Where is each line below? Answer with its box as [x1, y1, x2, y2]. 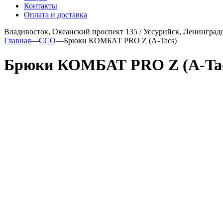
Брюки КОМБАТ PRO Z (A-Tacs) [64, 36, 177, 45]
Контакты [24, 1, 57, 10]
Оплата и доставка [24, 10, 87, 19]
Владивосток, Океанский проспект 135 [4, 27, 137, 36]
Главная [4, 36, 31, 45]
